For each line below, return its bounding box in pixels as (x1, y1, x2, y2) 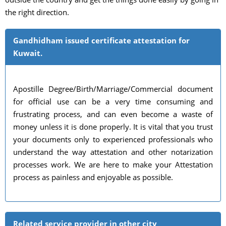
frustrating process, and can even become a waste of (13, 109, 213, 120)
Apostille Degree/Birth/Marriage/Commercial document (13, 84, 213, 94)
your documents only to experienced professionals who (13, 134, 213, 145)
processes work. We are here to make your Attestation (13, 159, 213, 170)
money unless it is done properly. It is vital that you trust (13, 122, 213, 132)
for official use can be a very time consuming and (13, 96, 213, 107)
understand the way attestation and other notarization (13, 147, 213, 157)
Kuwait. (13, 48, 42, 59)
